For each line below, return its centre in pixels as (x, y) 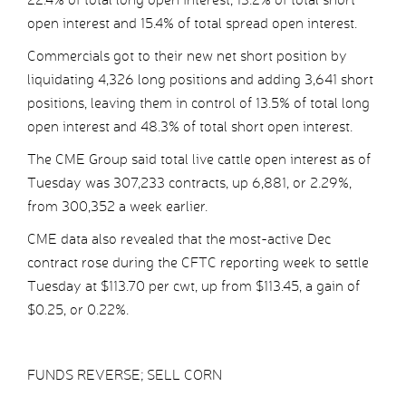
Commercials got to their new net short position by (187, 56)
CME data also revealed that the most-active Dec (179, 239)
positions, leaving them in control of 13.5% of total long (198, 103)
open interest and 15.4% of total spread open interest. (192, 24)
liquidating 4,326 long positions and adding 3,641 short (200, 80)
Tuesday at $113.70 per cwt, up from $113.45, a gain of (193, 286)
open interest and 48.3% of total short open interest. (190, 127)
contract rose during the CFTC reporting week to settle (198, 263)
